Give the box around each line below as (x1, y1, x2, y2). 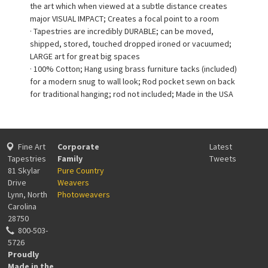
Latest (209, 141, 233, 152)
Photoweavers (57, 188, 111, 200)
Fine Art (16, 141, 46, 152)
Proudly (8, 248, 39, 260)
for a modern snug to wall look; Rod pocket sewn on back (30, 75, 235, 87)
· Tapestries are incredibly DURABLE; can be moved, (30, 25, 214, 36)
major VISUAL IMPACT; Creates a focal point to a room (30, 13, 219, 24)
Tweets (209, 153, 237, 164)
